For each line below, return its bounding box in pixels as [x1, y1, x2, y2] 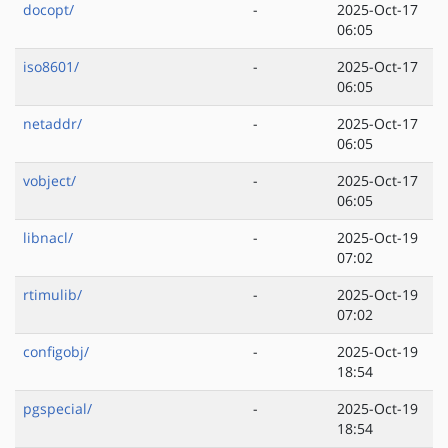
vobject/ [23, 171, 76, 191]
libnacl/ [23, 228, 73, 248]
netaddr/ [23, 114, 82, 134]
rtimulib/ [23, 285, 82, 305]
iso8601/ [23, 57, 79, 77]
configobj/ [23, 342, 89, 362]
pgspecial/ [23, 399, 92, 419]
